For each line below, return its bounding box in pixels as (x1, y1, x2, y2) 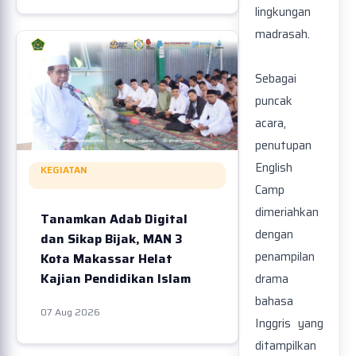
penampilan (255, 247, 315, 267)
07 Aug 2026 (41, 304, 100, 319)
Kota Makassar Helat (41, 249, 172, 269)
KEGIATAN (41, 162, 87, 177)
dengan (255, 225, 293, 245)
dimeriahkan (255, 203, 319, 222)
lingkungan (255, 2, 311, 22)
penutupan (255, 136, 311, 156)
